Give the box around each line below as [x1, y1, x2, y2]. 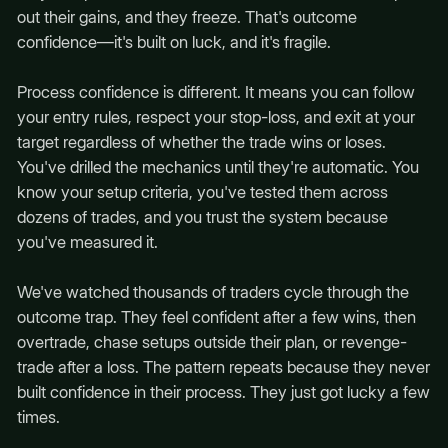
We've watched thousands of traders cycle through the [16, 282, 409, 303]
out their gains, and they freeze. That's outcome [16, 6, 357, 27]
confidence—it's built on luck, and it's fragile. [16, 31, 331, 52]
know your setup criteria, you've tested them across [16, 182, 388, 203]
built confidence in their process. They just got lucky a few [16, 382, 430, 403]
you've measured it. [16, 232, 158, 253]
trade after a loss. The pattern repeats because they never [16, 357, 430, 378]
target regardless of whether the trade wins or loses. [16, 132, 386, 153]
